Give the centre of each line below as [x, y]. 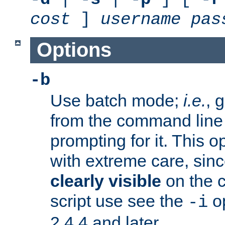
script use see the [119, 201]
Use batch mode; [117, 101]
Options [74, 50]
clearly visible [106, 181]
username [141, 19]
